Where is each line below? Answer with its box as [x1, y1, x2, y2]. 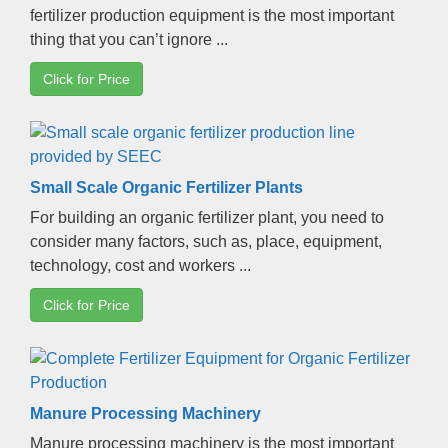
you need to [301, 208, 384, 226]
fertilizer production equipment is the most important [30, 6, 394, 24]
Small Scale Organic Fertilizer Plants [30, 178, 303, 196]
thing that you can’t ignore [30, 30, 212, 48]
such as [193, 232, 248, 250]
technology [30, 256, 107, 274]
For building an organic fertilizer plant [30, 208, 293, 226]
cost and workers [115, 256, 235, 274]
